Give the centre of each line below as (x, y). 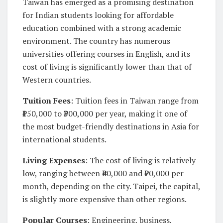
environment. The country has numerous (96, 41)
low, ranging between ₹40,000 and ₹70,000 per (103, 173)
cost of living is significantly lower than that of (107, 66)
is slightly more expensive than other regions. (105, 199)
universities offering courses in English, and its (106, 54)
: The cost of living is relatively (140, 160)
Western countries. (57, 79)
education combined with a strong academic (102, 28)
